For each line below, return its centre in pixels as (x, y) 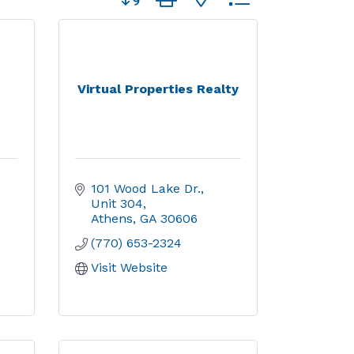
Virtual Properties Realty (158, 89)
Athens (111, 218)
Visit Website (129, 267)
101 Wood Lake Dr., (147, 188)
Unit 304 (117, 203)
